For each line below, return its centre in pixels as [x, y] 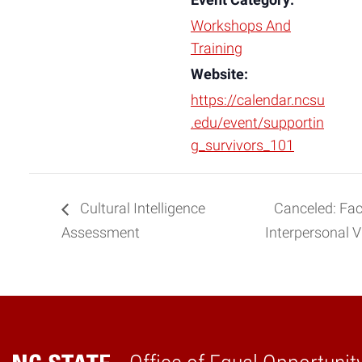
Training [217, 48]
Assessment [101, 232]
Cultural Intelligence [141, 209]
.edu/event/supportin [257, 123]
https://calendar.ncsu [258, 100]
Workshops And [241, 26]
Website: [219, 74]
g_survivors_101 [242, 145]
